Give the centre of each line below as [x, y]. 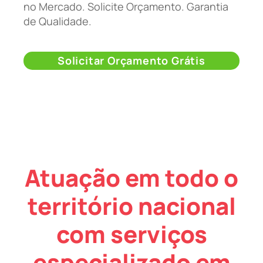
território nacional [131, 206]
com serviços [131, 234]
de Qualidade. [58, 21]
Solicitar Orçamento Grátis [131, 61]
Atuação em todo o [131, 178]
